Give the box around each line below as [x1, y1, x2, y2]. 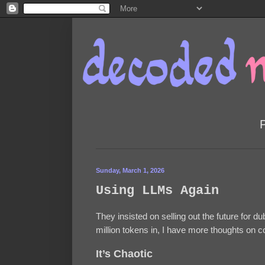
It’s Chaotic [96, 247, 153, 260]
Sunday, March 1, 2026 [96, 166, 164, 174]
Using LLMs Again [96, 183, 219, 199]
